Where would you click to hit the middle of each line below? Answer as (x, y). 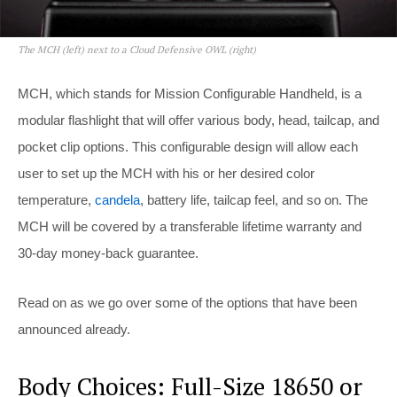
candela (117, 199)
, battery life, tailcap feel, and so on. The (254, 199)
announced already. (74, 329)
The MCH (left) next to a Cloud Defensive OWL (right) (137, 49)
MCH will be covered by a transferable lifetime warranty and (190, 226)
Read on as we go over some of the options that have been (187, 302)
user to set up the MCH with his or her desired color (166, 173)
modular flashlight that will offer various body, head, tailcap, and (198, 120)
